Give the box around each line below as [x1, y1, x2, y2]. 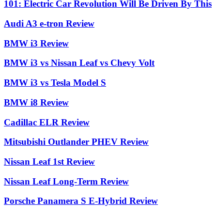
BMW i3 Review [4, 38, 69, 48]
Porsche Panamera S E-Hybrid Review [4, 196, 158, 206]
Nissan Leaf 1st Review [4, 156, 95, 167]
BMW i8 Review [4, 97, 69, 108]
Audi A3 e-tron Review [4, 18, 94, 29]
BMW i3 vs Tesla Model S [4, 77, 106, 88]
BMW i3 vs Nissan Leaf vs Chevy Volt [4, 58, 155, 68]
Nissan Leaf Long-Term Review [4, 176, 129, 186]
